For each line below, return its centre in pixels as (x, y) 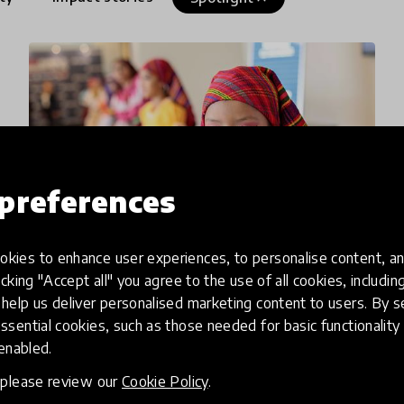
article (52, 293)
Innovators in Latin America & (200, 337)
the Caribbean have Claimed (189, 365)
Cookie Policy (165, 381)
